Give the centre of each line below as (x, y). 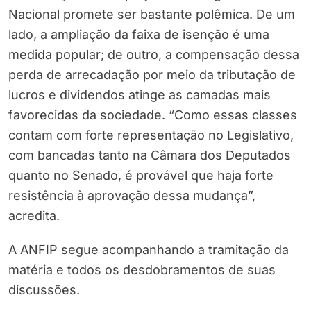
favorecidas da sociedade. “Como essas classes (153, 115)
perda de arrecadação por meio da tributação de (152, 75)
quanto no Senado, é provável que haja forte (141, 176)
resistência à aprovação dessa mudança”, (132, 196)
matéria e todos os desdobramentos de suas (142, 270)
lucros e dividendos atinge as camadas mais (140, 95)
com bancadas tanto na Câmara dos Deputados (150, 155)
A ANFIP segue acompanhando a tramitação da (149, 250)
